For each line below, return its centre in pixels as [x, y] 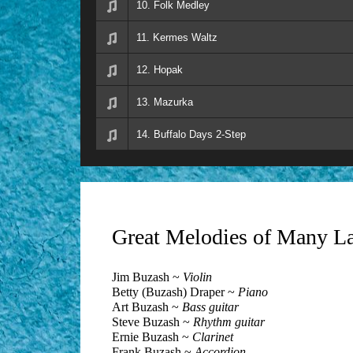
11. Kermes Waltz [177, 37]
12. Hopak [160, 69]
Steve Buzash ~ [152, 322]
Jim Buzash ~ [147, 277]
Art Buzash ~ [147, 307]
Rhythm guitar [229, 322]
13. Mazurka [165, 102]
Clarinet [213, 337]
